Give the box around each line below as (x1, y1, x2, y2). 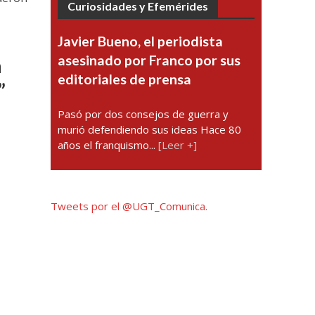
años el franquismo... (58, 138, 159, 152)
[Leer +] (158, 138, 198, 152)
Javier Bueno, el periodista (58, 33, 224, 49)
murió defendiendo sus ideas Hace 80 (58, 122, 242, 136)
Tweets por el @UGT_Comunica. (51, 199, 208, 213)
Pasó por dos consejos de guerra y (58, 107, 229, 121)
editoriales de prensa (58, 71, 192, 87)
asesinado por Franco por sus (58, 52, 241, 68)
